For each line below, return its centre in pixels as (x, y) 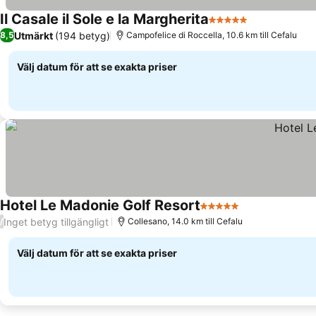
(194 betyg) (83, 35)
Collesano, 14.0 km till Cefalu (185, 221)
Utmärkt (34, 35)
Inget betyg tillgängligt (56, 221)
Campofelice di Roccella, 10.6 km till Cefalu (212, 35)
